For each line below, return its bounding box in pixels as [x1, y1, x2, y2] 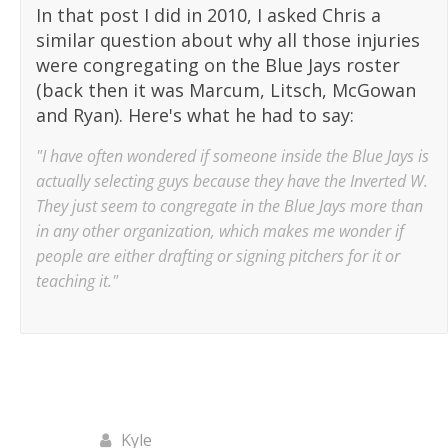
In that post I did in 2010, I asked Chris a [36, 3, 381, 28]
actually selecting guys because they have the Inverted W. [36, 170, 428, 193]
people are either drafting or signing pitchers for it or [36, 245, 400, 268]
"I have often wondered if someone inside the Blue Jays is [36, 145, 429, 168]
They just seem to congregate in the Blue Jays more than [36, 195, 423, 218]
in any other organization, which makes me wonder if [36, 220, 404, 243]
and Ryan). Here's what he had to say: [36, 103, 354, 128]
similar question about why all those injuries [36, 28, 420, 53]
